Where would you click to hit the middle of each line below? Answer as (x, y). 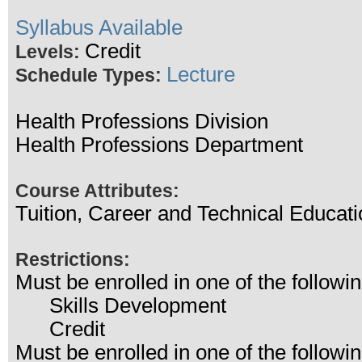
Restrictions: (72, 259)
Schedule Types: (90, 75)
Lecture (200, 74)
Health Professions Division (141, 121)
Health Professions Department (159, 145)
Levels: (50, 52)
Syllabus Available (99, 27)
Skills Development (120, 305)
